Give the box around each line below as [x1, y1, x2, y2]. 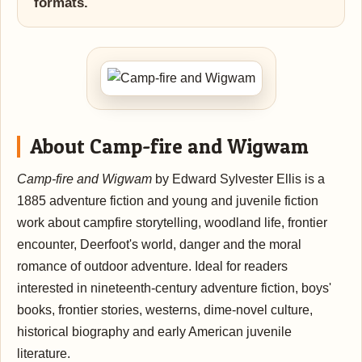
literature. [17, 346, 70, 360]
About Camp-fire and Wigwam [30, 134, 309, 158]
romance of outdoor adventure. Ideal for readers [17, 259, 288, 273]
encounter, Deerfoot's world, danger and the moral [17, 237, 301, 251]
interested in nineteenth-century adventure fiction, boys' [17, 280, 331, 295]
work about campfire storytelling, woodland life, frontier [17, 215, 327, 229]
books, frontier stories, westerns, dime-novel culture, [17, 302, 313, 317]
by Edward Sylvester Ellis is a [152, 171, 325, 186]
